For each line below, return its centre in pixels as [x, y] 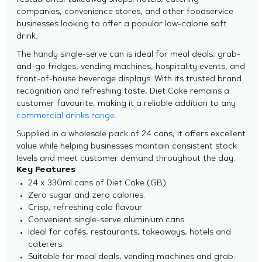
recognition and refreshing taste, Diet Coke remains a [123, 92]
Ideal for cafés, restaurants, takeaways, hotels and [129, 233]
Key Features [46, 170]
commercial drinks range [65, 116]
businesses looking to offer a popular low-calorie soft [121, 25]
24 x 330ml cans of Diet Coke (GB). [98, 184]
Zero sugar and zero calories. [86, 196]
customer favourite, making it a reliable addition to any [126, 104]
